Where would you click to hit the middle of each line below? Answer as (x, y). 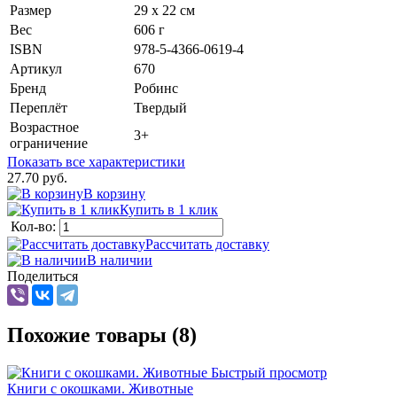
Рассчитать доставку (207, 244)
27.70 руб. (37, 177)
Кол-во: (35, 226)
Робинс (156, 88)
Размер (31, 10)
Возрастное (44, 127)
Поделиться (43, 276)
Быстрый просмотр (269, 372)
